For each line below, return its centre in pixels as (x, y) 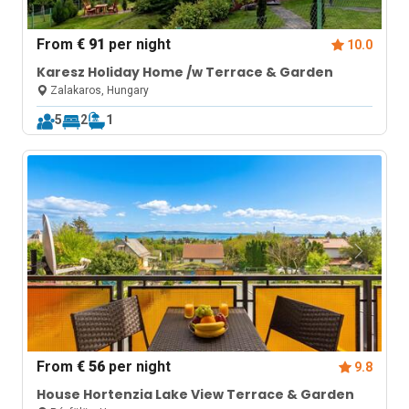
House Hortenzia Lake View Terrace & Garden (196, 394)
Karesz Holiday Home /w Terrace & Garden (185, 72)
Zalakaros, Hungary (99, 90)
